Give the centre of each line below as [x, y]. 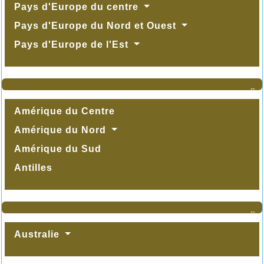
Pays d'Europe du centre [78, 6]
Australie [38, 234]
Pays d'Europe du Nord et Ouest [97, 25]
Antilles [33, 167]
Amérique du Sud [58, 148]
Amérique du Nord [62, 130]
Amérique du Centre [65, 111]
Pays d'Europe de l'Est [73, 44]
